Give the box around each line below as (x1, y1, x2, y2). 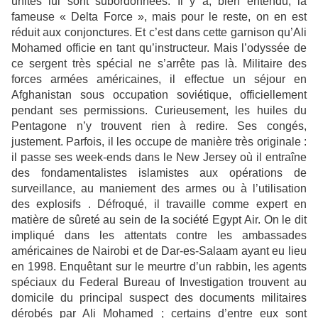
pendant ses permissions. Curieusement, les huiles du (11, 104, 307, 116)
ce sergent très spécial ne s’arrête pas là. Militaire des (11, 57, 307, 70)
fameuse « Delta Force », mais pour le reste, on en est (11, 10, 307, 23)
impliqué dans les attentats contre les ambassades (11, 229, 307, 241)
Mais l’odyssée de (213, 41, 307, 54)
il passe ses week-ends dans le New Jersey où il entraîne (11, 150, 307, 163)
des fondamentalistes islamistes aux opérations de (11, 166, 307, 179)
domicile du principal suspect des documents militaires (11, 291, 307, 304)
